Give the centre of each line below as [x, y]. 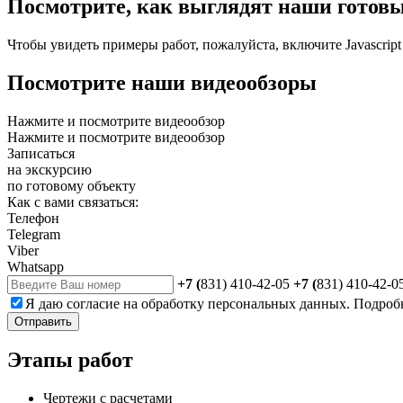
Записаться [41, 153]
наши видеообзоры [221, 82]
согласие [93, 303]
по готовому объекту [72, 185]
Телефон [33, 218]
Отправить [43, 321]
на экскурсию [49, 169]
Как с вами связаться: [73, 201]
